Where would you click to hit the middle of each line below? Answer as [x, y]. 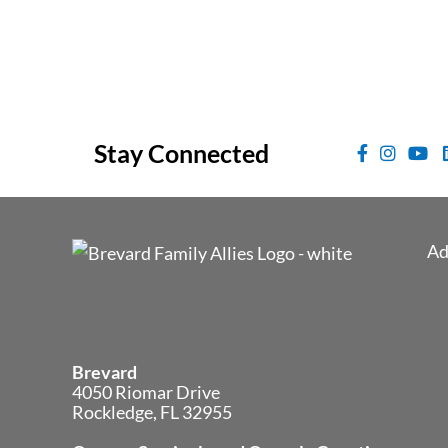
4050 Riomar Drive [146, 391]
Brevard [104, 371]
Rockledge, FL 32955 [152, 411]
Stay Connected [181, 152]
